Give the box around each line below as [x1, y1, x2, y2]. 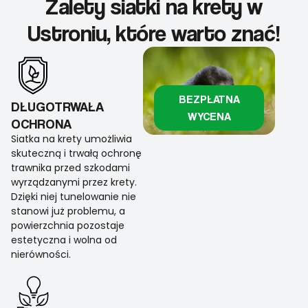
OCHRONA [11, 115, 71, 132]
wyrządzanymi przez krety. [11, 175, 137, 190]
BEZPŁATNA [178, 92, 240, 106]
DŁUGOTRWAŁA [11, 98, 104, 115]
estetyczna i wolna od [11, 233, 117, 247]
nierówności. [11, 247, 71, 262]
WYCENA [187, 109, 231, 123]
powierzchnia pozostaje [11, 219, 124, 233]
